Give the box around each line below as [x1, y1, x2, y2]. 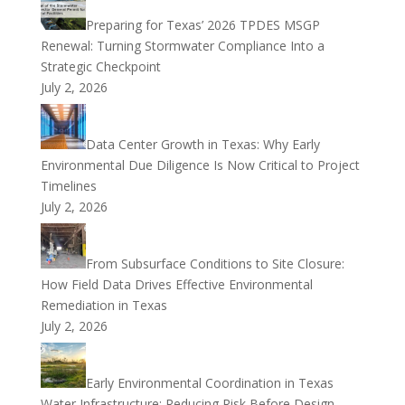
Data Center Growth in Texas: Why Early [85, 136, 320, 153]
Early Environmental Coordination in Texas [85, 374, 334, 391]
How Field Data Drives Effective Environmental [40, 276, 313, 293]
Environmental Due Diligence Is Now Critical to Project [40, 156, 360, 174]
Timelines [40, 177, 97, 194]
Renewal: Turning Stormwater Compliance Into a [40, 37, 325, 54]
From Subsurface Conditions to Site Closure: [85, 255, 344, 272]
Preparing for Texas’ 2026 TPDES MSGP [85, 16, 320, 33]
